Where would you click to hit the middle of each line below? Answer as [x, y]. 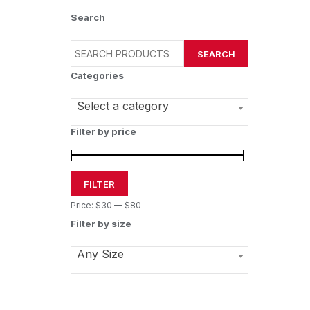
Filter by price [103, 131]
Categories [97, 75]
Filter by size [101, 224]
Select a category [123, 106]
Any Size [100, 254]
